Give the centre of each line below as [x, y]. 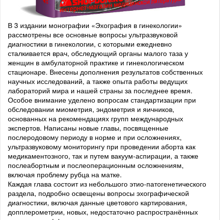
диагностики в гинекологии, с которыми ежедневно [90, 44]
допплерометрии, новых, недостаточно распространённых [103, 212]
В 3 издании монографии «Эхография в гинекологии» [95, 25]
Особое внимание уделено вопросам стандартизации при [102, 100]
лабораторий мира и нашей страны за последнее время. [100, 91]
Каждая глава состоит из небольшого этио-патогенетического [107, 184]
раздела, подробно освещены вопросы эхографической [98, 193]
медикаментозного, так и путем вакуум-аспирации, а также [103, 156]
